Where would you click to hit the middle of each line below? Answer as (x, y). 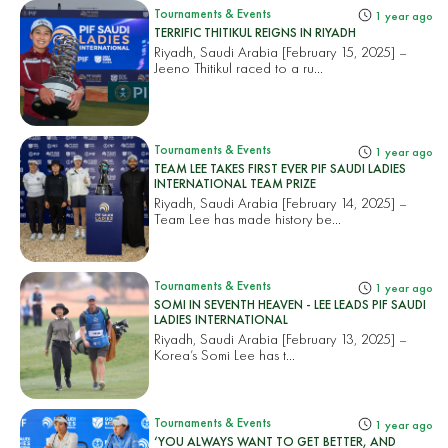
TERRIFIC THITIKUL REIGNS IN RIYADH (255, 32)
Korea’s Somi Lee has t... (225, 355)
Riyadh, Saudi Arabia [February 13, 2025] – (281, 339)
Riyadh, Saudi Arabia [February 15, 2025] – (281, 51)
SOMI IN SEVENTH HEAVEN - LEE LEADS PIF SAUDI (290, 305)
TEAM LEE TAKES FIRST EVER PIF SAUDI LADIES (280, 168)
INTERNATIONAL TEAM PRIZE (235, 183)
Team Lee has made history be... (248, 218)
